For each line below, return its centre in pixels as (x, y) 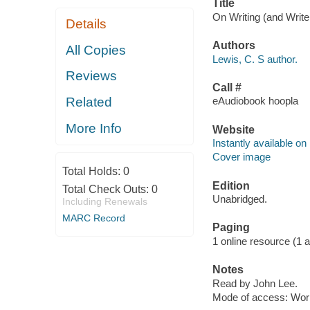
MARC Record (93, 218)
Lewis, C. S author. (255, 59)
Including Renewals (104, 201)
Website (233, 129)
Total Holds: (92, 171)
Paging (231, 228)
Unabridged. (239, 199)
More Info (94, 128)
